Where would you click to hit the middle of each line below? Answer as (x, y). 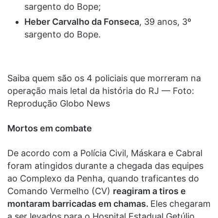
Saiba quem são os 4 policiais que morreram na (104, 78)
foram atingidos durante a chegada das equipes (105, 166)
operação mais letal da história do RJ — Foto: (101, 91)
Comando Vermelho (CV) (60, 191)
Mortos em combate (50, 128)
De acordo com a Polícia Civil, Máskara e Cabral (105, 153)
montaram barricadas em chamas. (79, 204)
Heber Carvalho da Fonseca (82, 22)
